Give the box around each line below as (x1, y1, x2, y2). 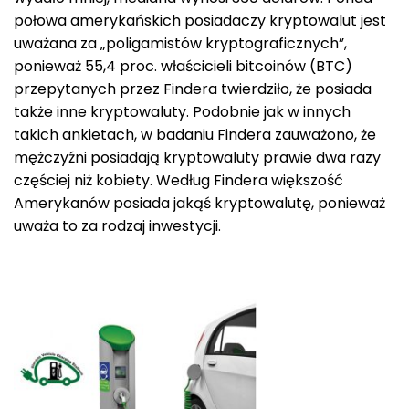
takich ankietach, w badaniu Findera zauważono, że (14, 124, 376, 146)
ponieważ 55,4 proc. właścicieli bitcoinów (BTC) (14, 56, 352, 78)
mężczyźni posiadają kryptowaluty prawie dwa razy (14, 147, 381, 169)
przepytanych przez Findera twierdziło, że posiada (14, 79, 372, 100)
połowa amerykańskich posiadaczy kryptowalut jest (14, 10, 386, 32)
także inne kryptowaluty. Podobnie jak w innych (14, 101, 351, 123)
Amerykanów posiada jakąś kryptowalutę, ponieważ (14, 193, 385, 215)
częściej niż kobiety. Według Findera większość (14, 170, 343, 192)
